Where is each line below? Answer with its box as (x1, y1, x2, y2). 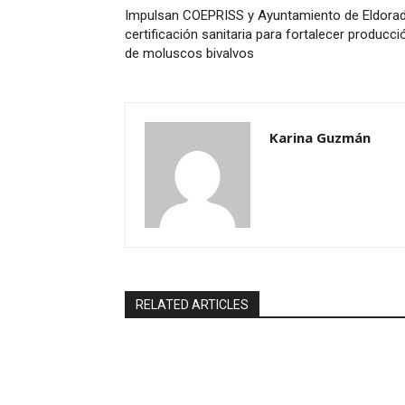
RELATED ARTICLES (136, 297, 249, 313)
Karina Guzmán (269, 128, 371, 147)
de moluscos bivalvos (125, 45, 254, 62)
